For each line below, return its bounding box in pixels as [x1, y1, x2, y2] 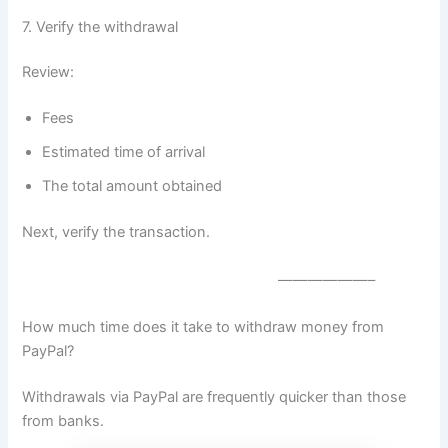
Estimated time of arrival [42, 143, 206, 162]
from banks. [22, 411, 105, 430]
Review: [22, 63, 75, 82]
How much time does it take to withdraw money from [22, 317, 385, 336]
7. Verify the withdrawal [22, 17, 179, 36]
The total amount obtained [42, 177, 223, 196]
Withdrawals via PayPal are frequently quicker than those [22, 387, 407, 406]
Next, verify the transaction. [22, 223, 215, 242]
